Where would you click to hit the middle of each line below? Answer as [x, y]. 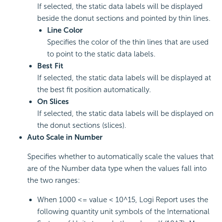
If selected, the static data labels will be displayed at [124, 78]
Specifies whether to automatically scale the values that [120, 157]
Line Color [65, 30]
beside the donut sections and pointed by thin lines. [124, 19]
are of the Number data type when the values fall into [117, 169]
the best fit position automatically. [94, 90]
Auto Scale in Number [65, 138]
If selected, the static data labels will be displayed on [125, 114]
